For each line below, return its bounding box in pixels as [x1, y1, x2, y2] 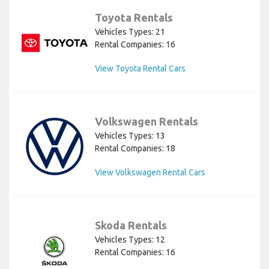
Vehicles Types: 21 [95, 27, 165, 37]
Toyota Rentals [95, 11, 173, 24]
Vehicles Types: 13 [95, 131, 165, 141]
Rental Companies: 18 [95, 144, 175, 154]
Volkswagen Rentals [95, 115, 198, 128]
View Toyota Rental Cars [95, 64, 186, 74]
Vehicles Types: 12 [95, 235, 165, 245]
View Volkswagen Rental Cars [95, 168, 205, 178]
